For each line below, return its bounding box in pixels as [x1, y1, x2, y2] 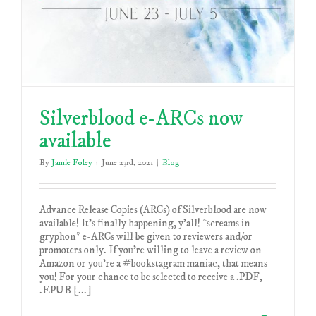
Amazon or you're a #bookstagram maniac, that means [39, 257, 267, 270]
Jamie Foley [51, 157, 92, 168]
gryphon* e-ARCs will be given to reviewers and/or [39, 230, 253, 243]
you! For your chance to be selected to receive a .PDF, [39, 270, 262, 284]
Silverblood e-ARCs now [39, 106, 243, 132]
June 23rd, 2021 [102, 157, 153, 168]
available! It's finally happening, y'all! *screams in [39, 217, 250, 230]
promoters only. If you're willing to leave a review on [39, 243, 262, 257]
